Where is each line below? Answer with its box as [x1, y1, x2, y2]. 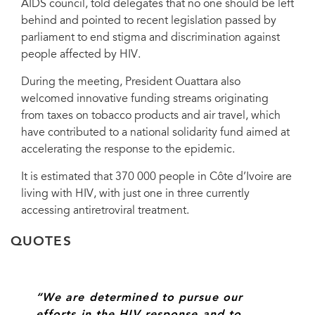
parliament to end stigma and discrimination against [21, 32, 280, 44]
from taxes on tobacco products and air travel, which [21, 110, 281, 122]
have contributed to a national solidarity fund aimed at [21, 127, 290, 139]
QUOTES [11, 235, 72, 249]
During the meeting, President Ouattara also [21, 77, 240, 88]
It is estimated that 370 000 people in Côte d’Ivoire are [21, 172, 292, 183]
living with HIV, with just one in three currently [21, 188, 250, 200]
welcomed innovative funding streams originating [21, 94, 269, 105]
